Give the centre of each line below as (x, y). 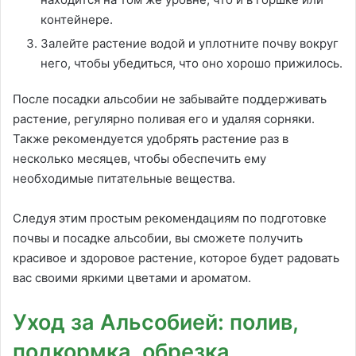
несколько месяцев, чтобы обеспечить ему (139, 159)
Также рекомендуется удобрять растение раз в (151, 139)
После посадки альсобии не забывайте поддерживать (170, 99)
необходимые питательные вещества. (124, 179)
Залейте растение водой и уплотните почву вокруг (190, 44)
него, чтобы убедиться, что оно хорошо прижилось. (192, 64)
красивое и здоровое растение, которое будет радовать (176, 258)
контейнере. (77, 20)
